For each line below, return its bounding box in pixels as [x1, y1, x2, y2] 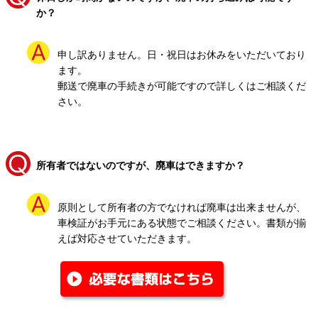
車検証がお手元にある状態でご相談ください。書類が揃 [57, 216, 307, 229]
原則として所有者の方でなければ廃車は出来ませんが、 [57, 201, 307, 213]
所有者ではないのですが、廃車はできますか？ [36, 159, 246, 171]
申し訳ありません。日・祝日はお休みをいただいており [57, 49, 307, 61]
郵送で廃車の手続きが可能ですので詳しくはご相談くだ [57, 80, 307, 92]
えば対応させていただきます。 [57, 232, 197, 244]
